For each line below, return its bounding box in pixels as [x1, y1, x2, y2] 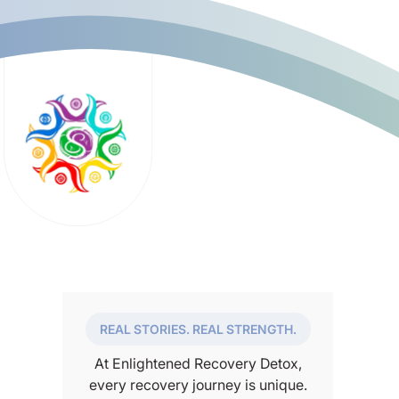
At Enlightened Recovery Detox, [94, 354, 302, 372]
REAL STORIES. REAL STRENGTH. [99, 321, 297, 337]
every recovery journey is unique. [88, 375, 307, 394]
